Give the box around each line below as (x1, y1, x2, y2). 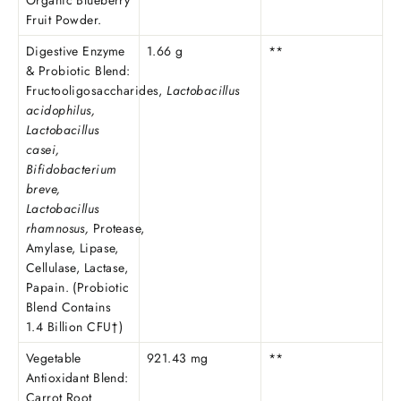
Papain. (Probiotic (26, 278, 130, 297)
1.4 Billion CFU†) (26, 318, 124, 337)
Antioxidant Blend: (26, 369, 129, 388)
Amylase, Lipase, (26, 239, 119, 258)
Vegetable (26, 349, 81, 368)
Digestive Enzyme (26, 42, 125, 61)
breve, (26, 180, 61, 199)
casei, (26, 141, 60, 159)
